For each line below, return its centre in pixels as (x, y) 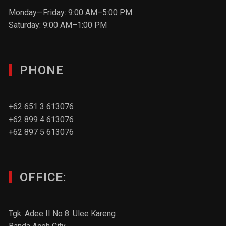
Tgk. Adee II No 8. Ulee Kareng (62, 214)
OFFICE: (43, 177)
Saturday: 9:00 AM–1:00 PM (58, 25)
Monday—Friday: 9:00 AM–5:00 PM (71, 12)
